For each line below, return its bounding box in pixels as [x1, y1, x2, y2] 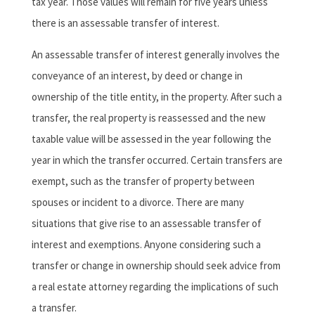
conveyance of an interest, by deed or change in [31, 69, 243, 83]
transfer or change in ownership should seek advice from [31, 259, 281, 273]
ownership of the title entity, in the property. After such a [31, 90, 282, 104]
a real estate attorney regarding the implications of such [31, 280, 278, 294]
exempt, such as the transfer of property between [31, 174, 255, 188]
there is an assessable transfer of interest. [31, 16, 219, 30]
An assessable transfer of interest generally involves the [31, 48, 280, 62]
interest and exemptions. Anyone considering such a [31, 238, 261, 252]
